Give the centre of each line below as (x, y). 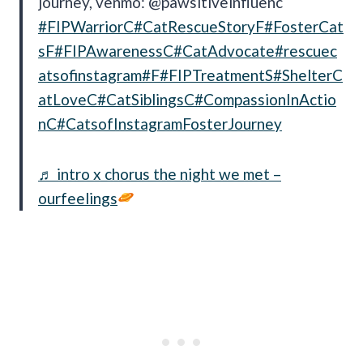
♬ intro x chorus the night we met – (160, 173)
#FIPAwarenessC (114, 50)
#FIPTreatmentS (216, 75)
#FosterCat (304, 26)
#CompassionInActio (265, 99)
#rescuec (306, 50)
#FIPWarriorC (86, 26)
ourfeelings (78, 198)
